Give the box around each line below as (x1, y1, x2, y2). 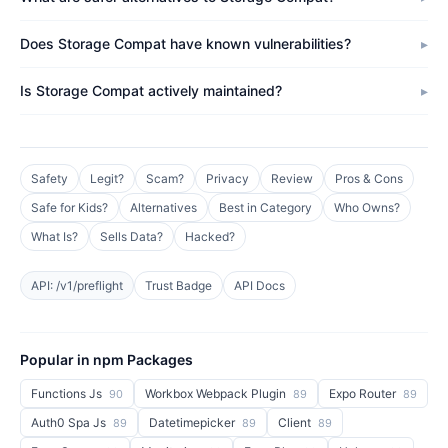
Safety (31, 171, 68, 186)
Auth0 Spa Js (31, 415, 109, 430)
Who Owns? (334, 200, 400, 215)
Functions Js (31, 386, 105, 401)
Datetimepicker (149, 415, 238, 430)
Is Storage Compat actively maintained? (20, 82, 282, 99)
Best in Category (219, 200, 312, 215)
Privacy (206, 171, 249, 186)
